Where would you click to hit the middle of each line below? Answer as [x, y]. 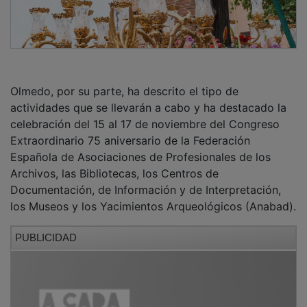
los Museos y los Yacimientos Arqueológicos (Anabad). [153, 196]
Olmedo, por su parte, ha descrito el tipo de [124, 81]
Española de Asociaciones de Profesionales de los [140, 147]
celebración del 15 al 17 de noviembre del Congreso [145, 114]
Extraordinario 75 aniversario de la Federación [130, 131]
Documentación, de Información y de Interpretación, [146, 180]
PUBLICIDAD [46, 228]
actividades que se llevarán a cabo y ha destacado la [148, 98]
